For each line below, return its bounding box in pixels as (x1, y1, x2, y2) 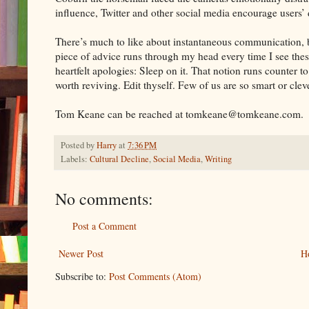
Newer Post (59, 246, 103, 260)
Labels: (61, 152, 90, 165)
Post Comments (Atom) (109, 269, 201, 283)
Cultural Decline (90, 152, 149, 165)
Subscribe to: (55, 269, 109, 283)
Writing (205, 152, 232, 165)
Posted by (61, 139, 97, 151)
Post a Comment (72, 219, 137, 232)
